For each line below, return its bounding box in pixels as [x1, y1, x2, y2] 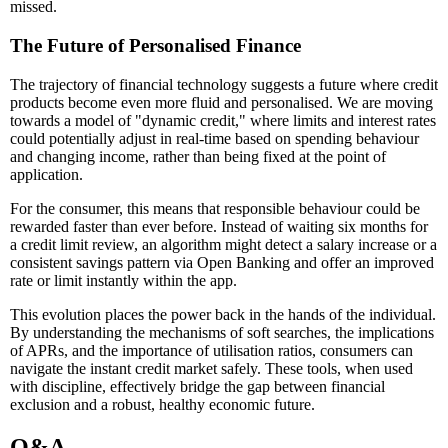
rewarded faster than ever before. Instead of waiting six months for [10, 217, 428, 235]
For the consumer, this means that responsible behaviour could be [10, 199, 420, 217]
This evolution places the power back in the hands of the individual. [10, 305, 436, 323]
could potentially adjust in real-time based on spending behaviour [10, 129, 419, 147]
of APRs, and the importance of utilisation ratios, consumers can [10, 341, 413, 359]
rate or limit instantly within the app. [10, 271, 237, 289]
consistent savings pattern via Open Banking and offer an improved [10, 253, 434, 271]
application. [10, 165, 83, 183]
